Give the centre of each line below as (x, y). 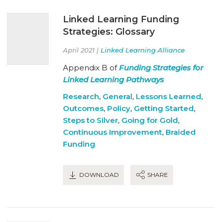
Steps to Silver (90, 120)
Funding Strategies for (161, 67)
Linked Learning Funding (121, 19)
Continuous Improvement (112, 132)
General (117, 96)
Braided (181, 132)
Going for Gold (150, 120)
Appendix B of (91, 67)
